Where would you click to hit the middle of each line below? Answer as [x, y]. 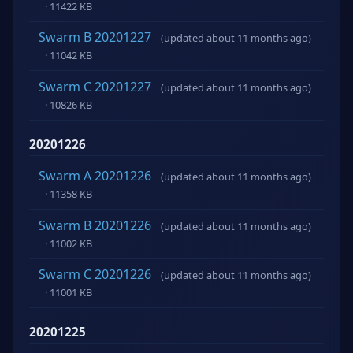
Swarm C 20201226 [95, 275]
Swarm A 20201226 [95, 176]
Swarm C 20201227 [95, 87]
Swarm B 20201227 [95, 37]
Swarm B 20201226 [95, 225]
